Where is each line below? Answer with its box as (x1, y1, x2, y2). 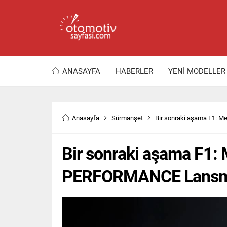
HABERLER (116, 66, 153, 76)
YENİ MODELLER (168, 66, 225, 76)
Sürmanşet (111, 113, 143, 122)
